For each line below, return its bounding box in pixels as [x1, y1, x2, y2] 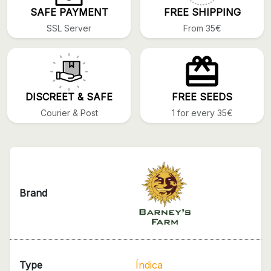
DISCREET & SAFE [25, 90, 113, 103]
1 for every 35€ [171, 107, 233, 118]
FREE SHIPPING [163, 5, 241, 18]
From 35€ [183, 22, 221, 33]
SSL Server [47, 22, 91, 33]
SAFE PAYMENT [30, 5, 108, 18]
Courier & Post [40, 107, 98, 118]
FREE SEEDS [172, 90, 232, 103]
